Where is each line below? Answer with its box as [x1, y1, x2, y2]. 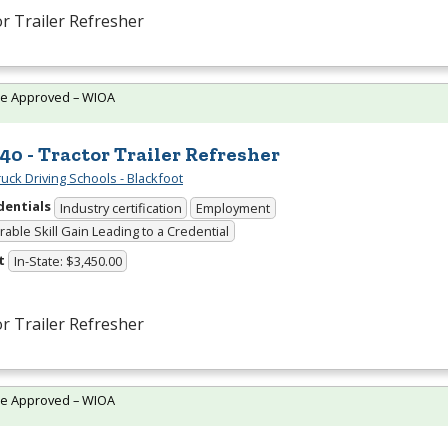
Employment [196, 198, 271, 217]
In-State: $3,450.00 [13, 252, 122, 271]
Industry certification [59, 198, 182, 217]
